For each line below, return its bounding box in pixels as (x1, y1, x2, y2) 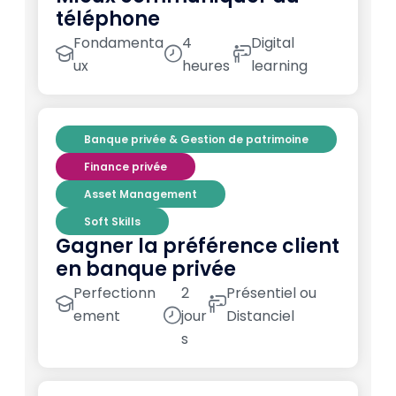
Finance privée (84, 159, 167, 175)
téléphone (56, 5, 160, 34)
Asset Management (84, 187, 197, 202)
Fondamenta (73, 33, 164, 54)
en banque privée (56, 255, 236, 284)
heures (181, 56, 230, 77)
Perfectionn (73, 283, 156, 304)
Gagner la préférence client (56, 232, 339, 261)
